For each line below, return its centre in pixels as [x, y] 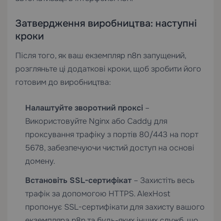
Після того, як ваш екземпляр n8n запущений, [101, 55]
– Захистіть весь [163, 180]
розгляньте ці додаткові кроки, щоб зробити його [108, 69]
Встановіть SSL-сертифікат [78, 180]
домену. [40, 161]
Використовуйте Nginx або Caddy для [96, 121]
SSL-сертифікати [96, 207]
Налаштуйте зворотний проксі [84, 108]
